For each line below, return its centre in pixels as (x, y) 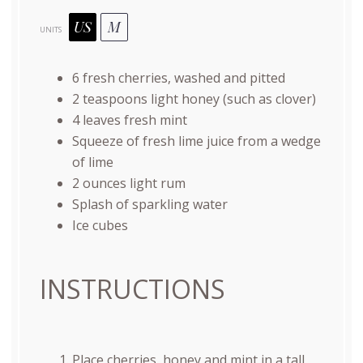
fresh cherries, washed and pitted (182, 78)
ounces (104, 184)
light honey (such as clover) (231, 99)
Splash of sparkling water (149, 205)
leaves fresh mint (133, 120)
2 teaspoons (109, 99)
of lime (92, 162)
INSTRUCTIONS (132, 289)
